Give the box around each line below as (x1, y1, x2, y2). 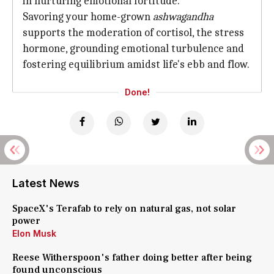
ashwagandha (153, 10, 213, 23)
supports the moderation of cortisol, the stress (23, 26, 244, 39)
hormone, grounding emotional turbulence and (23, 42, 244, 55)
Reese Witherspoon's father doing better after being (12, 251, 252, 264)
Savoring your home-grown (23, 10, 153, 23)
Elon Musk (12, 228, 56, 239)
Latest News (12, 177, 80, 190)
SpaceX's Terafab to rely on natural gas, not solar (12, 202, 236, 215)
